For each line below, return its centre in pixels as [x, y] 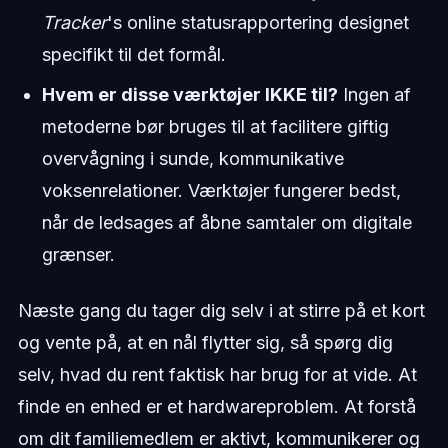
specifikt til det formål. [133, 54]
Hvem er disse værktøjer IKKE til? [189, 94]
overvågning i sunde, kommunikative [192, 158]
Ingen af [374, 94]
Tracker [74, 22]
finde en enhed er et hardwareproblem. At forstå [216, 406]
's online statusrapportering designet [257, 22]
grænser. [78, 254]
